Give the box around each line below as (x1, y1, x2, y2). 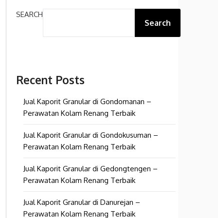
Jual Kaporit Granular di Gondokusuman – (23, 130, 158, 140)
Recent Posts (16, 73, 85, 87)
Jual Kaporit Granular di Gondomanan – (23, 97, 151, 106)
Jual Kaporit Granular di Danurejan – (23, 198, 140, 207)
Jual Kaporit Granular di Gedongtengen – (23, 164, 158, 173)
